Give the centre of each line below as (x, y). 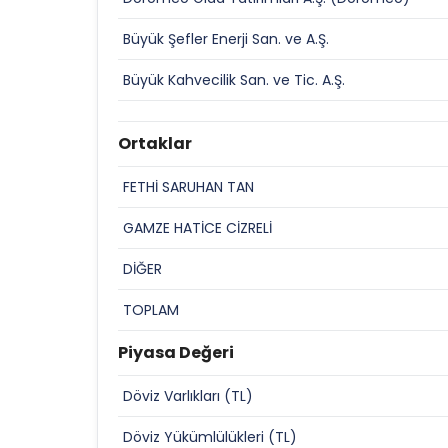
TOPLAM (151, 310)
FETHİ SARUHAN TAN (188, 187)
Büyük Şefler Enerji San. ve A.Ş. (226, 39)
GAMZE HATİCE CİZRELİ (197, 228)
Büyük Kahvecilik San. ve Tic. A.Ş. (234, 80)
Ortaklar (155, 143)
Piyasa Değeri (176, 352)
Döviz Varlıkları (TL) (188, 396)
